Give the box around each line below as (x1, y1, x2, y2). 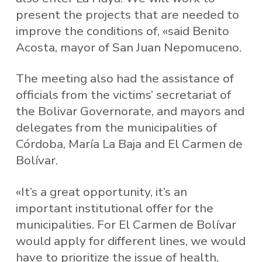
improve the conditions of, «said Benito (15, 22, 229, 39)
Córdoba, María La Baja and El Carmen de (15, 136, 243, 153)
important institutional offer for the (15, 200, 213, 217)
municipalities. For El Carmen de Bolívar (15, 216, 236, 233)
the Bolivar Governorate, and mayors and (15, 103, 244, 120)
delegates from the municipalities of (15, 119, 217, 136)
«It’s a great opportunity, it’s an (15, 184, 187, 201)
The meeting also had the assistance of (15, 70, 234, 87)
